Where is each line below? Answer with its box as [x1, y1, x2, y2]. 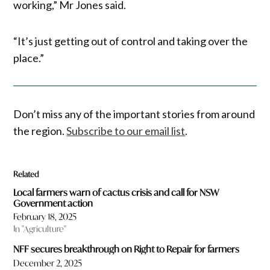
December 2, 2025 [13, 257, 83, 269]
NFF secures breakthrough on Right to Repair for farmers [13, 243, 240, 256]
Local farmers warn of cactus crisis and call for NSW [13, 186, 219, 198]
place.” [13, 51, 45, 64]
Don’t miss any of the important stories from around [13, 107, 256, 121]
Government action [13, 196, 93, 209]
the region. [13, 124, 67, 138]
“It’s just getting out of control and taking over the [13, 34, 248, 48]
